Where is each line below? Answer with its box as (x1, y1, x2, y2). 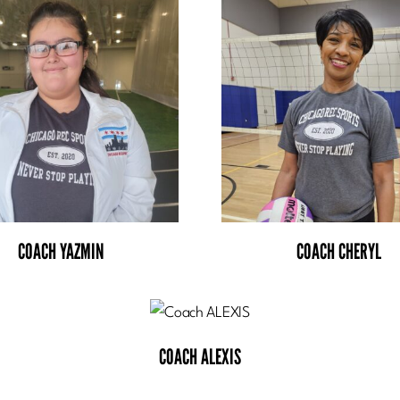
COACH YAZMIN (17, 237, 104, 264)
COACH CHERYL (296, 237, 382, 264)
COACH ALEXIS (158, 343, 241, 370)
